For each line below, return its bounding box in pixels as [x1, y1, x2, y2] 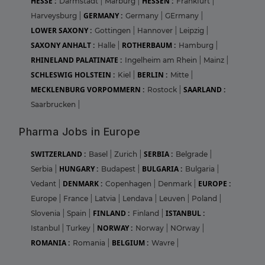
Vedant [31, 179, 58, 189]
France [63, 194, 90, 203]
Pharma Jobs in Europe [19, 125, 141, 138]
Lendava [122, 194, 154, 203]
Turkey [66, 224, 92, 233]
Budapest [101, 164, 137, 174]
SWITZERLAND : [31, 149, 86, 160]
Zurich [114, 150, 139, 159]
